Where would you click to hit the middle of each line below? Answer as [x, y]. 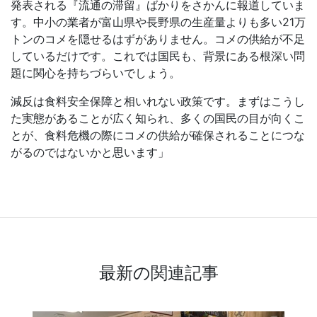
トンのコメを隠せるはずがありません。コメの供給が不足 [158, 39]
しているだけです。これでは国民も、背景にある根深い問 [158, 56]
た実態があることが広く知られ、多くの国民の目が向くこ [158, 118]
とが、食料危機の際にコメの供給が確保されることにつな [158, 135]
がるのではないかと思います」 [90, 152]
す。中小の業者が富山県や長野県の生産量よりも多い [146, 22]
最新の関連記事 [158, 272]
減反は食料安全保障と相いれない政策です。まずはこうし [158, 101]
